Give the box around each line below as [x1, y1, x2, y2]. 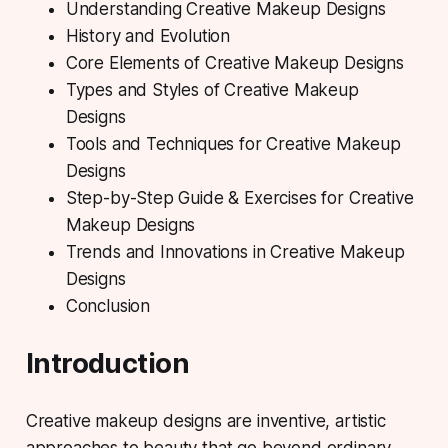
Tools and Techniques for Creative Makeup [65, 134, 401, 155]
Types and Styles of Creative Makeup [65, 80, 359, 101]
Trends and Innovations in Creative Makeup [65, 242, 405, 263]
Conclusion [65, 296, 151, 317]
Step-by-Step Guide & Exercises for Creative [65, 188, 414, 209]
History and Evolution [65, 26, 231, 47]
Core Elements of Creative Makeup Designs [65, 53, 404, 74]
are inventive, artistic [221, 411, 386, 432]
